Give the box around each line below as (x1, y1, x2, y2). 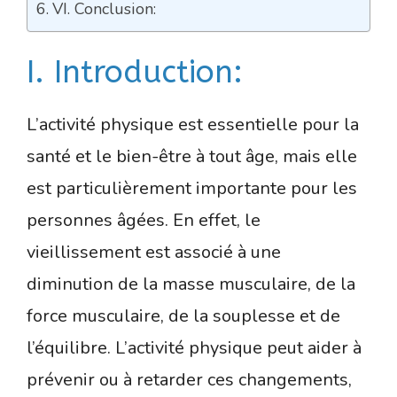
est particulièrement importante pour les (27, 175, 357, 200)
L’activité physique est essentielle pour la (27, 112, 359, 136)
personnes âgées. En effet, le (27, 207, 261, 232)
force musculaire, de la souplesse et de (27, 303, 340, 328)
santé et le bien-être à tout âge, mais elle (27, 144, 357, 168)
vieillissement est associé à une (27, 239, 281, 264)
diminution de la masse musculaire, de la (27, 271, 355, 296)
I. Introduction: (27, 53, 243, 90)
